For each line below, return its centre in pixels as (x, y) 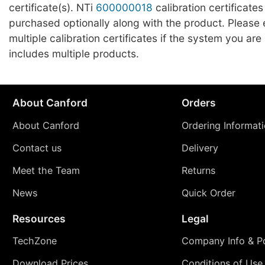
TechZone (34, 241)
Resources (39, 218)
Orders (198, 103)
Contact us (37, 148)
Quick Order (208, 193)
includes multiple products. (74, 53)
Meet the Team (46, 171)
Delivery (200, 148)
